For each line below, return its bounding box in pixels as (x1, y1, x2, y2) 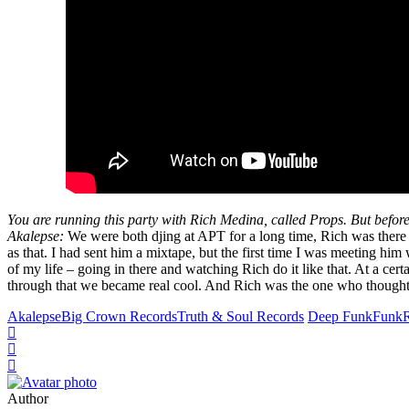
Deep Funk (308, 308, 372, 324)
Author (7, 390, 48, 406)
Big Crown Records (61, 308, 177, 324)
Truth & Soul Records (177, 308, 304, 324)
